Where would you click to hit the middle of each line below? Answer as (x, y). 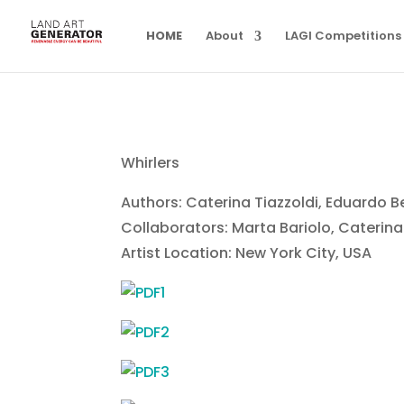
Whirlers (151, 163)
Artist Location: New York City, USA (247, 253)
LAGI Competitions (343, 36)
